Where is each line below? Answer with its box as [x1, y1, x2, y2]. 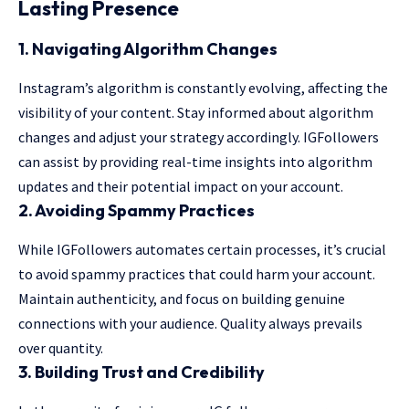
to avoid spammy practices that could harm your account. [18, 265, 375, 283]
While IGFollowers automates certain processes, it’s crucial [18, 240, 386, 258]
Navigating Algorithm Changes [32, 37, 278, 59]
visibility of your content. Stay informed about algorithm [18, 102, 373, 121]
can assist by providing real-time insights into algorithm [18, 152, 372, 171]
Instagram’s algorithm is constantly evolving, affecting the [18, 78, 388, 97]
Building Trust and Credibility [35, 362, 265, 383]
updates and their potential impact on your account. [18, 176, 343, 195]
